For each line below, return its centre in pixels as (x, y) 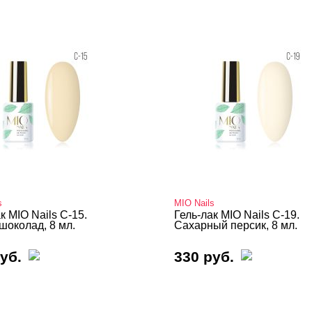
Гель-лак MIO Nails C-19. (237, 215)
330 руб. (204, 257)
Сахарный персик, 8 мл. (236, 225)
